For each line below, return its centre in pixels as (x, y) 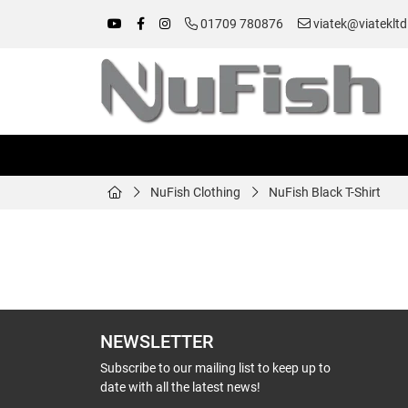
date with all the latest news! (180, 387)
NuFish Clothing (195, 192)
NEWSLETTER (157, 342)
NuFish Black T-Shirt (325, 192)
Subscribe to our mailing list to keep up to (215, 368)
